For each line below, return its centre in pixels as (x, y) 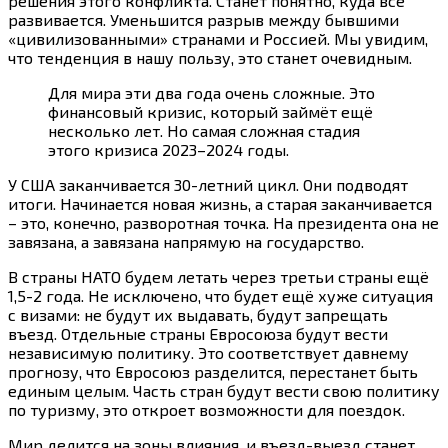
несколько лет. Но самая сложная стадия (204, 131)
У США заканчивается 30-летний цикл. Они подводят (208, 185)
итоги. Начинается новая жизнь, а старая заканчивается (220, 204)
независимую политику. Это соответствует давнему (208, 353)
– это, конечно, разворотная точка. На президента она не (223, 223)
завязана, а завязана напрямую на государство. (186, 242)
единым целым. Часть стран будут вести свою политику (224, 391)
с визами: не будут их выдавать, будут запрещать (198, 315)
